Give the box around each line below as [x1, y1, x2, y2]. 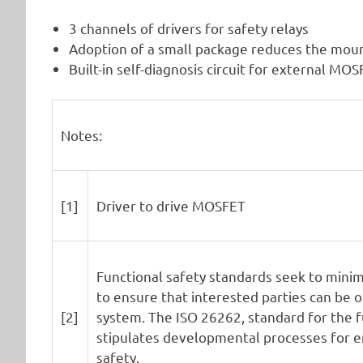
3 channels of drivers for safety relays [69, 19, 310, 37]
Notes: [61, 126, 103, 144]
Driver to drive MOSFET [96, 197, 246, 215]
